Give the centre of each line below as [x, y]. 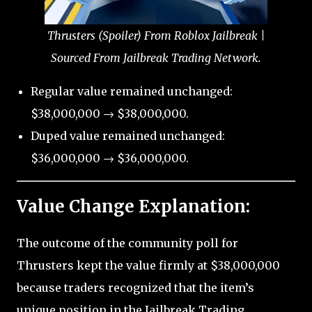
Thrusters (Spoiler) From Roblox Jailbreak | [156, 35]
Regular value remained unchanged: [132, 91]
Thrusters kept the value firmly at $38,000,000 [148, 265]
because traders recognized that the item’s [135, 287]
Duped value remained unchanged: [128, 135]
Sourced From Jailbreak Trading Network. [156, 57]
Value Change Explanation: [133, 206]
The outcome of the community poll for [127, 243]
